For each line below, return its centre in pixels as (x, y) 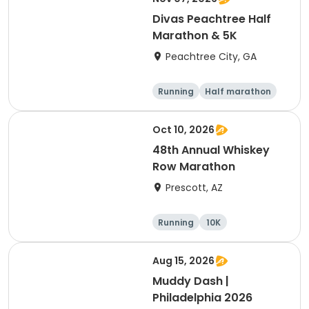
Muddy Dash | (191, 281)
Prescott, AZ (194, 188)
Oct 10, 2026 (183, 130)
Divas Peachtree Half (212, 19)
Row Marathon (194, 167)
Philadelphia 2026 (202, 298)
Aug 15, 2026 (183, 261)
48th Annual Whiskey (211, 150)
